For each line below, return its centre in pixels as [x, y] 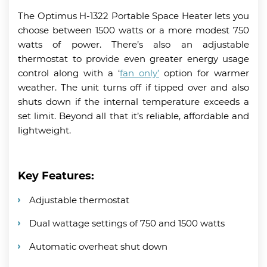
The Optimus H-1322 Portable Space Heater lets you [133, 15]
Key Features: [56, 176]
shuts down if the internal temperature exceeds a [133, 101]
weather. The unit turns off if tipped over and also [133, 87]
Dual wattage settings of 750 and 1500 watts [127, 223]
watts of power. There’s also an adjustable [133, 44]
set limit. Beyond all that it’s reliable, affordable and [133, 116]
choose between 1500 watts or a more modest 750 [133, 30]
